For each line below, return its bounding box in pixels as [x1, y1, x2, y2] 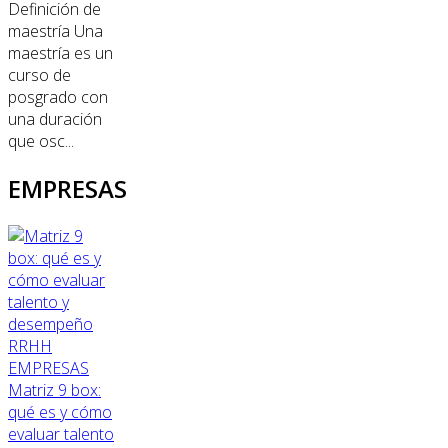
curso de [8, 64, 71, 87]
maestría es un [8, 42, 113, 65]
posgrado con [8, 86, 108, 109]
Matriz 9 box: [8, 378, 101, 401]
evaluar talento [8, 422, 114, 445]
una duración [8, 108, 102, 131]
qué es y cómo [8, 400, 112, 423]
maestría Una [8, 20, 103, 43]
